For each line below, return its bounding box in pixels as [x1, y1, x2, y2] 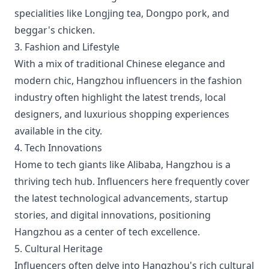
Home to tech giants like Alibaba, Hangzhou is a [14, 158, 231, 171]
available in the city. [14, 124, 102, 138]
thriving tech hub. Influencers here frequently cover [14, 175, 250, 188]
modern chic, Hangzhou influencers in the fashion [14, 74, 242, 87]
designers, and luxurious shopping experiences [14, 107, 229, 121]
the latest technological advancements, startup [14, 192, 228, 205]
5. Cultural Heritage [14, 242, 103, 255]
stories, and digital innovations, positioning [14, 208, 211, 222]
